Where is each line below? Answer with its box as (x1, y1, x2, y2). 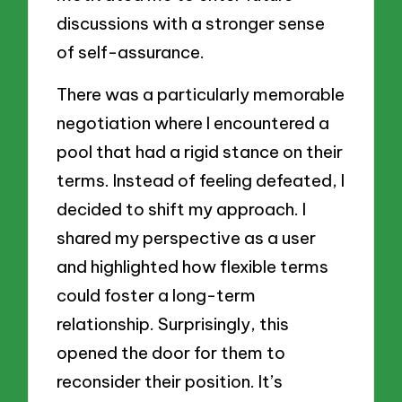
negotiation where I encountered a (57, 112, 330, 135)
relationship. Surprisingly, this (57, 313, 290, 336)
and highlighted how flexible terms (57, 256, 329, 278)
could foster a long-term (57, 284, 257, 307)
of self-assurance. (57, 40, 205, 63)
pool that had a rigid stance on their (57, 141, 344, 163)
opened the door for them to (57, 342, 286, 364)
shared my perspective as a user (57, 227, 317, 249)
